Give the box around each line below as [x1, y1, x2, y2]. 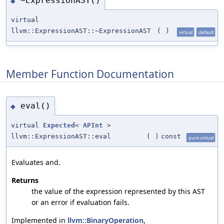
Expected [43, 121, 75, 129]
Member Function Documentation [6, 66, 174, 81]
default [198, 28, 213, 35]
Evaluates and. [11, 157, 60, 167]
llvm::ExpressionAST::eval [11, 132, 111, 140]
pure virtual [188, 134, 213, 141]
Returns [11, 175, 38, 185]
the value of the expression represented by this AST [31, 186, 205, 196]
